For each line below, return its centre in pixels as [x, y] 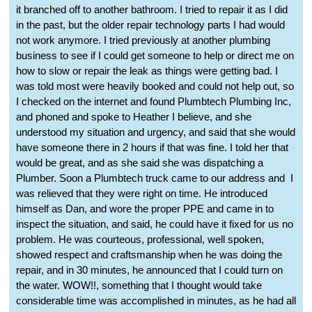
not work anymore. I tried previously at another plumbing [143, 40]
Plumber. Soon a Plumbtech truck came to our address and [150, 178]
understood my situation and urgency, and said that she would [156, 132]
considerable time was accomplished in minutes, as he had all [156, 301]
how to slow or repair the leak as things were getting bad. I [147, 71]
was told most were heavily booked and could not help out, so [155, 86]
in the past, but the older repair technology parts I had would [150, 25]
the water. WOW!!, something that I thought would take [139, 286]
